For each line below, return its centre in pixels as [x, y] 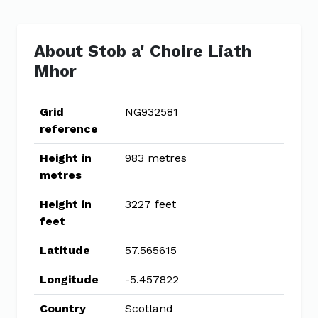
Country [63, 308]
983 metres [156, 158]
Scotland [149, 308]
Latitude [65, 250]
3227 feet [150, 204]
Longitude [69, 279]
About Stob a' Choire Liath [143, 51]
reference [69, 129]
